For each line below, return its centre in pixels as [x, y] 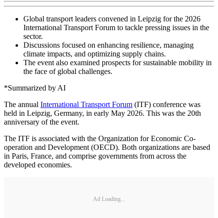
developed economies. [38, 165]
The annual [22, 105]
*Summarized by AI [35, 88]
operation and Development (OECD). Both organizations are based [107, 147]
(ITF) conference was [166, 105]
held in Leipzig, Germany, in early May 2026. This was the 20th [102, 113]
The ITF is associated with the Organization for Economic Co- [100, 139]
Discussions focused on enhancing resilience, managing [109, 45]
